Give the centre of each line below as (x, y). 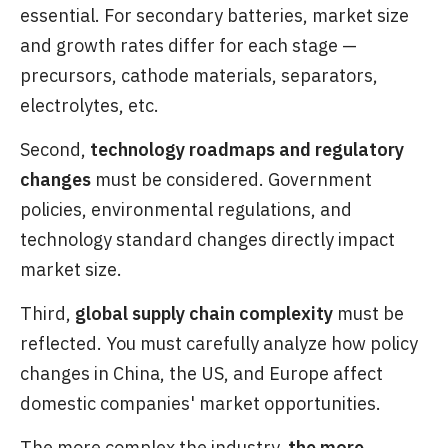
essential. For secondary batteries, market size (214, 16)
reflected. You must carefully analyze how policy (219, 344)
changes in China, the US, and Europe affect (201, 374)
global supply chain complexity (204, 314)
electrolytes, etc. (89, 106)
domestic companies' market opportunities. (200, 404)
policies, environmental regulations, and (186, 210)
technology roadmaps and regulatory (247, 150)
